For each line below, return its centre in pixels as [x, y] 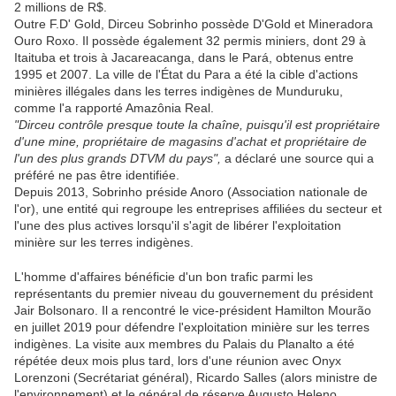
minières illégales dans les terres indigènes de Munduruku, [179, 91]
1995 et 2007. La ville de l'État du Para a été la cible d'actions [186, 75]
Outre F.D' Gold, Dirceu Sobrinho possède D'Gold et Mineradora [194, 24]
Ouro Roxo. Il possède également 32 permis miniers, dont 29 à [190, 41]
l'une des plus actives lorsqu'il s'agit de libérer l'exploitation [178, 226]
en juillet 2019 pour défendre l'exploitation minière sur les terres [192, 327]
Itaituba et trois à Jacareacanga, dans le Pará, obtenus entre [184, 58]
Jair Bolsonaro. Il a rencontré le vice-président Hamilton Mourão [193, 311]
